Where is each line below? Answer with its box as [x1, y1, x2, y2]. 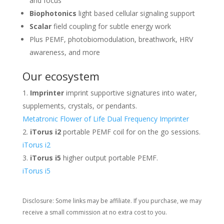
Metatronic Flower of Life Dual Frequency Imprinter [22, 113, 189, 123]
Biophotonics [29, 8, 76, 18]
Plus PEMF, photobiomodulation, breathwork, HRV [29, 34, 193, 44]
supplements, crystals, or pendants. [22, 100, 137, 110]
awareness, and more [29, 47, 100, 57]
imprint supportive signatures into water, [63, 87, 197, 97]
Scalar [29, 21, 51, 31]
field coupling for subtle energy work [51, 21, 171, 31]
